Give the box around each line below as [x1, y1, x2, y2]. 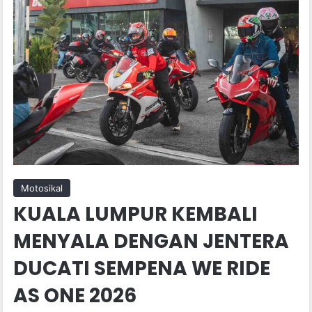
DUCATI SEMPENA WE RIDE [13, 255, 271, 283]
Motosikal [21, 182, 63, 194]
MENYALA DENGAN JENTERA [13, 228, 290, 256]
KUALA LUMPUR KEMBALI [13, 201, 258, 228]
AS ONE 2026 [13, 282, 137, 310]
